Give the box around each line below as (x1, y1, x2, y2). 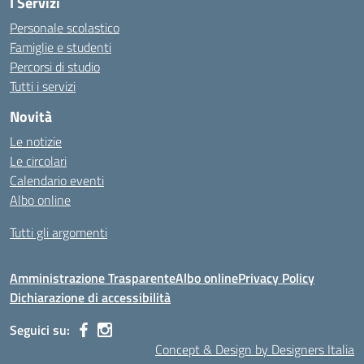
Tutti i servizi (10, 76, 76, 96)
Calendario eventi (10, 171, 104, 190)
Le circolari (10, 151, 67, 171)
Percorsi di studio (10, 57, 100, 76)
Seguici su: (10, 320, 70, 340)
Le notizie (10, 132, 62, 151)
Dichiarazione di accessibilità (10, 288, 171, 307)
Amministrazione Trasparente (10, 268, 175, 288)
